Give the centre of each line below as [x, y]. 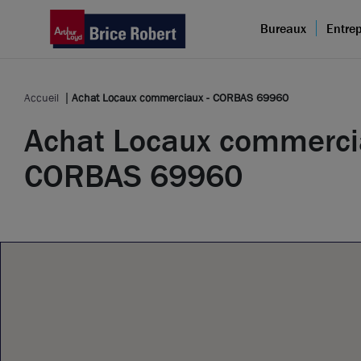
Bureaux [283, 29]
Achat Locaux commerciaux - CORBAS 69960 [180, 98]
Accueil [41, 98]
